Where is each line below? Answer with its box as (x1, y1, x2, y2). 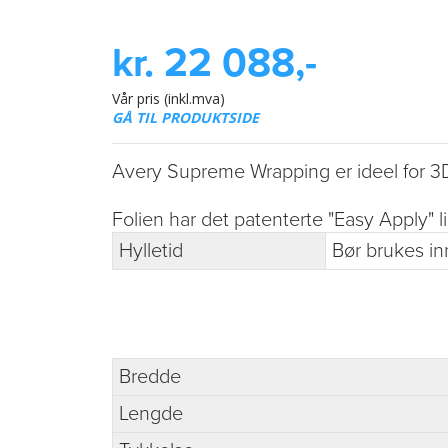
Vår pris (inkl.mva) (112, 88, 225, 108)
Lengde (119, 401, 183, 426)
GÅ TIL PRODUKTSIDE (112, 107, 259, 127)
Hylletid (119, 238, 183, 263)
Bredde (119, 364, 181, 389)
